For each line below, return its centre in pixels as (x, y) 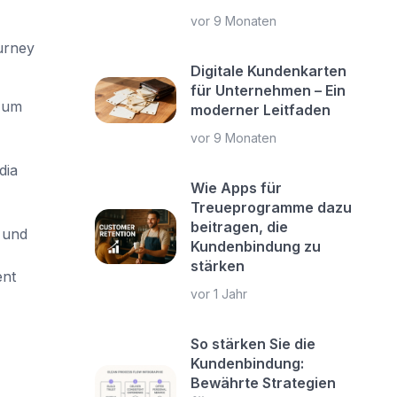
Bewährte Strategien (264, 383)
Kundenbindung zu (256, 246)
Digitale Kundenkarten (269, 71)
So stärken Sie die (253, 344)
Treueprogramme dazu (272, 207)
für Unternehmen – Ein (269, 90)
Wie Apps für (237, 188)
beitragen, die (240, 227)
